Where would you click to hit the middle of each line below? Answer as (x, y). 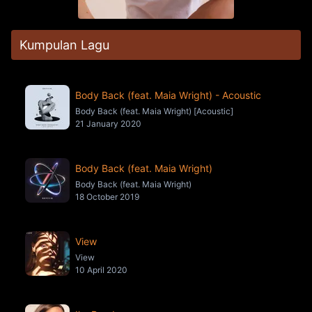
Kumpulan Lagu (64, 45)
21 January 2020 (108, 124)
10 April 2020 (101, 270)
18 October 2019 (107, 197)
